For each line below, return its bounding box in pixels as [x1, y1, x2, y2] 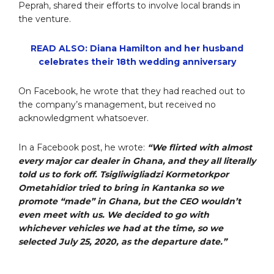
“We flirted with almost [147, 142, 252, 154]
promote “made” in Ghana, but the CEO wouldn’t [18, 196, 241, 207]
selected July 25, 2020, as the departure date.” [18, 236, 227, 248]
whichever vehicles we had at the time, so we [18, 223, 223, 234]
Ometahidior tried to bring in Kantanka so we [18, 182, 224, 194]
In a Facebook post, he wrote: [18, 142, 147, 154]
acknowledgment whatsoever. [18, 113, 149, 124]
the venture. [18, 13, 71, 25]
